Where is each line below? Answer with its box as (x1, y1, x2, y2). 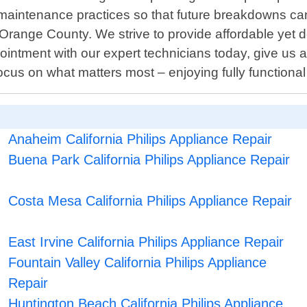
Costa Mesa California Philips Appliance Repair (8, 193, 293, 209)
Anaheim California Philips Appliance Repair (8, 132, 273, 147)
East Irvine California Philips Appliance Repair (8, 234, 284, 250)
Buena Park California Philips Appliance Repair (8, 152, 291, 168)
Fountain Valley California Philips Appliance (8, 255, 267, 271)
